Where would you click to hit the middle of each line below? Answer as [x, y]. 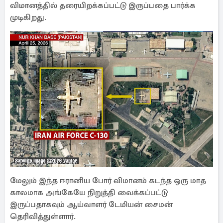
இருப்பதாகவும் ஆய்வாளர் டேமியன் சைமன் [91, 205]
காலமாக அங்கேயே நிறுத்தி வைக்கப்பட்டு [89, 193]
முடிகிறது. [28, 17]
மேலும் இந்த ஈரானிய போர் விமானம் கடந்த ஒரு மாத [108, 181]
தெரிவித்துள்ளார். [43, 217]
